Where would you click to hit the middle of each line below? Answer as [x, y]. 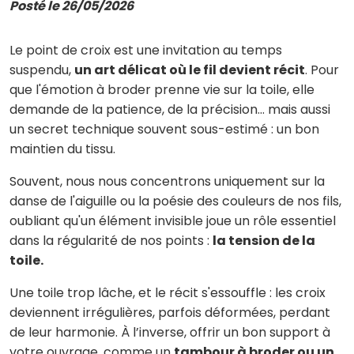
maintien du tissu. [62, 149]
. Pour [322, 70]
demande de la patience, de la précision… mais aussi [170, 109]
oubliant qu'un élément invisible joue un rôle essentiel [173, 221]
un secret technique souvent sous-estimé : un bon [164, 129]
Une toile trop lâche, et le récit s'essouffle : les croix [168, 293]
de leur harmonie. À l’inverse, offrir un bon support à [170, 332]
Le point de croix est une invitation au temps [146, 50]
